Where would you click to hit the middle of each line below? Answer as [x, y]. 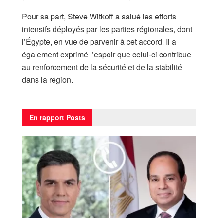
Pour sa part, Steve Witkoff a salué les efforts [99, 16]
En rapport [47, 117]
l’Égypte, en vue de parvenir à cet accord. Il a [99, 41]
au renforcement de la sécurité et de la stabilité [102, 67]
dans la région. [47, 79]
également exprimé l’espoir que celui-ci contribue [107, 54]
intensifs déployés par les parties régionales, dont [107, 29]
